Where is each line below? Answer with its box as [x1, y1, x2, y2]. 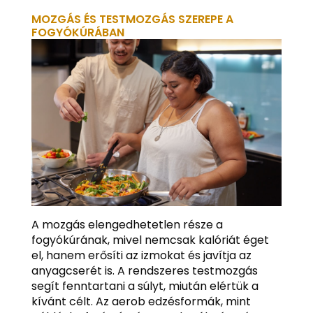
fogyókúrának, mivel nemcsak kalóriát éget [31, 231, 269, 248]
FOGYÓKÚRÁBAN [31, 24, 124, 41]
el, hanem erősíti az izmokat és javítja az [31, 247, 252, 263]
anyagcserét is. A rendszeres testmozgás [31, 262, 258, 279]
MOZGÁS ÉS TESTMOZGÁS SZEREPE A [31, 10, 233, 27]
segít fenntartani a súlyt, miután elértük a [31, 277, 259, 294]
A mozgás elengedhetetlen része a [31, 216, 223, 233]
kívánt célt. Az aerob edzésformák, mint [31, 293, 251, 310]
